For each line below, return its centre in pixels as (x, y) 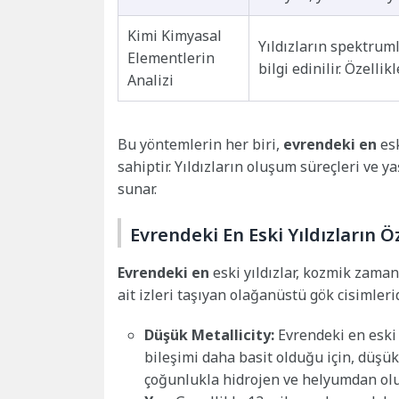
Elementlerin (171, 57)
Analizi (151, 80)
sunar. (137, 188)
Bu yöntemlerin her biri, (200, 144)
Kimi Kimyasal (175, 35)
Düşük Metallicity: (209, 334)
